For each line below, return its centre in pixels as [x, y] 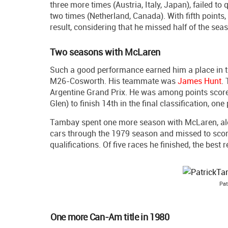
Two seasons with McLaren [105, 52]
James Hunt [199, 81]
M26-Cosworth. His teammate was [114, 81]
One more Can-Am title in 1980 [110, 217]
